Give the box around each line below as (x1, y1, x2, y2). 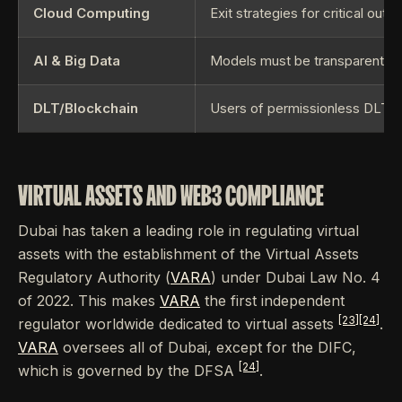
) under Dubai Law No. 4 (211, 268, 380, 287)
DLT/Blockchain (33, 100, 138, 118)
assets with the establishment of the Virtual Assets (18, 245, 359, 264)
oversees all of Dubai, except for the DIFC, (58, 338, 356, 357)
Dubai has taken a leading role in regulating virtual (18, 222, 359, 240)
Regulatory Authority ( (18, 268, 170, 287)
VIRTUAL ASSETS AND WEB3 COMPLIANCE (18, 179, 324, 212)
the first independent (200, 292, 345, 310)
